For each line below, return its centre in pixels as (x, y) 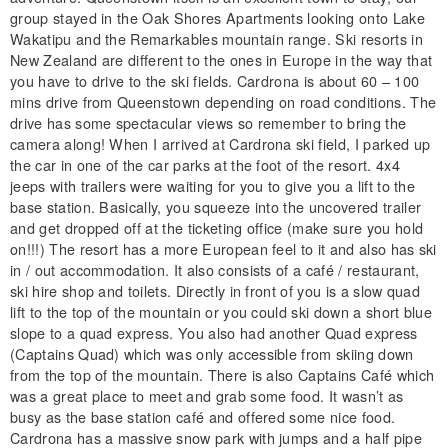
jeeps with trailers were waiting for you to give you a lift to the (213, 185)
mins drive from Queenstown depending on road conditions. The (223, 101)
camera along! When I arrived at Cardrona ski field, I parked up (220, 143)
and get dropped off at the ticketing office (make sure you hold (217, 227)
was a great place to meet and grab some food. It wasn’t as (207, 395)
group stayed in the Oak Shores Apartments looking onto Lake (217, 17)
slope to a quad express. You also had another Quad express (214, 332)
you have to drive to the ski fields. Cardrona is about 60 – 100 (215, 80)
